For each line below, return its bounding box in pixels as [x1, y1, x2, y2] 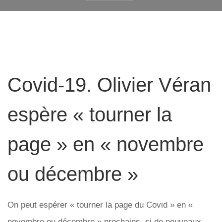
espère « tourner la [7, 104, 172, 125]
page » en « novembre [7, 133, 204, 155]
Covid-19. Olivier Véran [7, 74, 211, 96]
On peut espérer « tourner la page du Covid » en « [7, 200, 193, 210]
